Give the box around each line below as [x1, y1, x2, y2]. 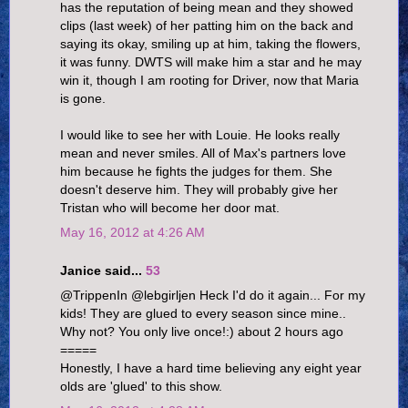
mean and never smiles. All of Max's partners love [60, 146, 346, 161]
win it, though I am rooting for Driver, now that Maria [60, 73, 359, 88]
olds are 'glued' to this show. [60, 379, 222, 394]
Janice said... [60, 262, 146, 278]
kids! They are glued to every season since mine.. [60, 306, 346, 321]
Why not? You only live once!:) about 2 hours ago [60, 324, 343, 340]
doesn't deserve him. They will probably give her [60, 182, 338, 198]
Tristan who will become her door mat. [60, 200, 280, 216]
